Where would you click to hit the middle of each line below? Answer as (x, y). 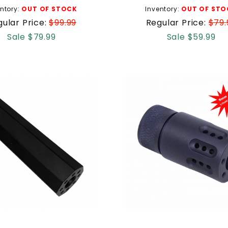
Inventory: (163, 9)
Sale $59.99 (191, 37)
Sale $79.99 (31, 37)
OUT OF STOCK (49, 9)
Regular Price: (177, 22)
